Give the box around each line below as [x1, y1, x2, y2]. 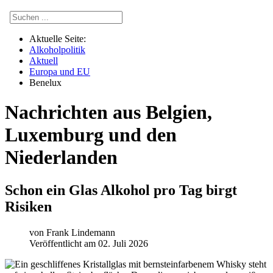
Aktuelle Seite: [29, 34, 91, 44]
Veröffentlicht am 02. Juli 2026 [29, 238, 148, 249]
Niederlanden [5, 146, 118, 169]
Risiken [5, 198, 52, 214]
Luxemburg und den [5, 124, 177, 146]
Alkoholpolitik [29, 44, 85, 55]
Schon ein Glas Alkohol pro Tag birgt [5, 182, 237, 198]
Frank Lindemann [46, 227, 115, 238]
